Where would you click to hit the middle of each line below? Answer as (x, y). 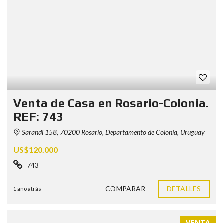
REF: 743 (38, 117)
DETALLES (184, 188)
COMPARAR (125, 188)
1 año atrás (27, 188)
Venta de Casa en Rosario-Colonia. (111, 103)
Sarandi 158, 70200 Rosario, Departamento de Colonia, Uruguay (112, 132)
